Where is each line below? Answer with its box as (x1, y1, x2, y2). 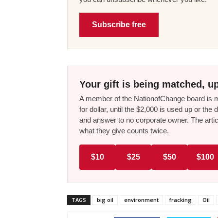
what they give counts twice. (79, 126, 169, 135)
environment (124, 196, 159, 203)
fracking (169, 196, 192, 203)
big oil (97, 196, 113, 203)
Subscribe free (92, 20, 146, 29)
